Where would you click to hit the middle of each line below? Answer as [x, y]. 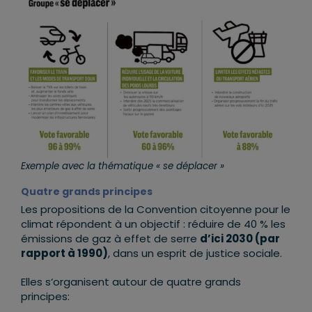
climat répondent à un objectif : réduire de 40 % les [153, 224]
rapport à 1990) [64, 253]
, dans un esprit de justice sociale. [195, 253]
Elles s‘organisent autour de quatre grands [131, 281]
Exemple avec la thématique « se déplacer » [123, 166]
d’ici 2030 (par [240, 238]
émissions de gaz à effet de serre [110, 238]
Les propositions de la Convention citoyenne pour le [156, 209]
